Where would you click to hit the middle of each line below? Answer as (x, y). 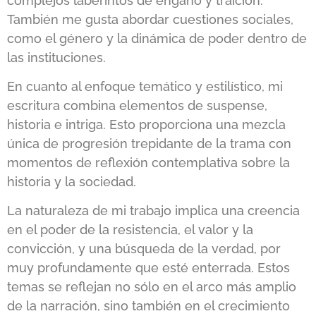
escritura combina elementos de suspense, (137, 106)
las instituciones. (56, 57)
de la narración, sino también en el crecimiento (148, 306)
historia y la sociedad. (72, 182)
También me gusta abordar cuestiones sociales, (150, 19)
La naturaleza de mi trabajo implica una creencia (153, 211)
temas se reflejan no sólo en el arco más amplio (152, 287)
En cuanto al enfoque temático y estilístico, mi (145, 87)
